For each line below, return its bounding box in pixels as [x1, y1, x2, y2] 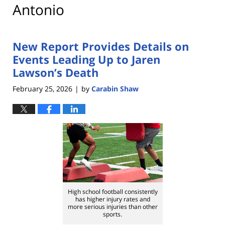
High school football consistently [67, 187, 158, 196]
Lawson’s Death [13, 65, 98, 80]
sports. [103, 210, 122, 219]
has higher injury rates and [75, 195, 150, 204]
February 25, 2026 [13, 83, 72, 93]
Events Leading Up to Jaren [13, 52, 160, 67]
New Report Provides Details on [13, 39, 189, 54]
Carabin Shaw [91, 83, 139, 93]
